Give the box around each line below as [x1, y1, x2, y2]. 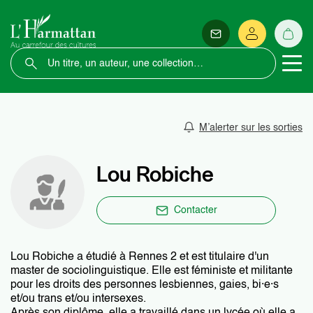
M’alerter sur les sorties [199, 122, 303, 133]
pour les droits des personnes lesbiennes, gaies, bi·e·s [10, 279, 279, 291]
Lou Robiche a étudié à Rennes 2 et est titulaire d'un [10, 252, 269, 263]
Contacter [173, 205, 217, 215]
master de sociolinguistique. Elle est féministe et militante [10, 265, 293, 277]
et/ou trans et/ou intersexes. [10, 293, 146, 305]
